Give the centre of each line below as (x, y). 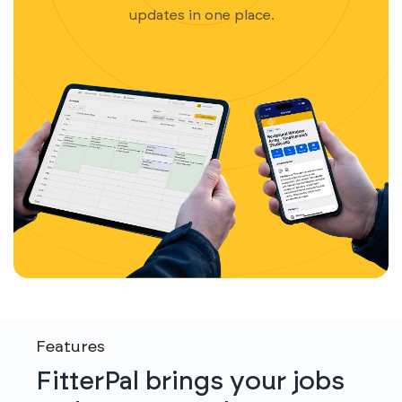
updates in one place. (201, 15)
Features (70, 347)
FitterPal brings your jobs (190, 382)
